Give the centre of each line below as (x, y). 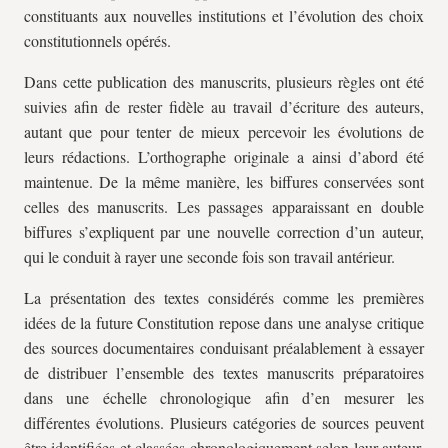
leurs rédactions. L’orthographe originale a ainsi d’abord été (224, 156)
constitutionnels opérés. (97, 40)
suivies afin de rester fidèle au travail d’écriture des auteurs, (224, 106)
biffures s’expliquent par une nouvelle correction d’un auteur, (224, 231)
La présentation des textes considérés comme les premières (224, 297)
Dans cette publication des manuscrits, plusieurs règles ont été (224, 81)
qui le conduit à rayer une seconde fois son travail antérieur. (209, 256)
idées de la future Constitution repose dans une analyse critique (224, 322)
